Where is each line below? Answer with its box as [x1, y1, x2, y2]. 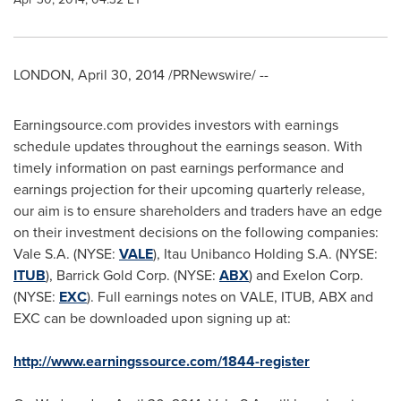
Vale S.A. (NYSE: [13, 243, 119, 264]
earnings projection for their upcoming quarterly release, [13, 179, 365, 200]
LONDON [13, 64, 71, 85]
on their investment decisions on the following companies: [13, 222, 379, 243]
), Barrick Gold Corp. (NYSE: [46, 265, 219, 286]
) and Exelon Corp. [249, 265, 363, 286]
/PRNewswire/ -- [165, 64, 269, 85]
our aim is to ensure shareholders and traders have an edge [13, 200, 382, 221]
